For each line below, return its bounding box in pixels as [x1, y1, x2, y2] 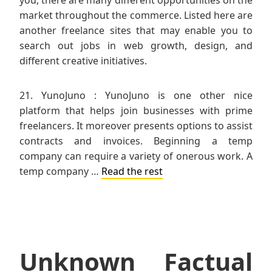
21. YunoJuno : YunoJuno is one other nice [19, 88, 253, 102]
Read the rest [101, 164, 163, 178]
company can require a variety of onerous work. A [19, 149, 253, 163]
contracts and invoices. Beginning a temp [19, 134, 253, 148]
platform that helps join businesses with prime [19, 103, 253, 117]
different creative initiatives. [19, 53, 147, 67]
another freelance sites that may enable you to [19, 23, 253, 37]
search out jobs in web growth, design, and [19, 38, 253, 52]
